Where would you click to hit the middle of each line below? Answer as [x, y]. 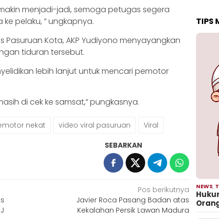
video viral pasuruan [95, 125]
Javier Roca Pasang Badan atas [133, 200]
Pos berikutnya [164, 189]
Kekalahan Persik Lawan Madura [133, 210]
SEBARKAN [124, 145]
